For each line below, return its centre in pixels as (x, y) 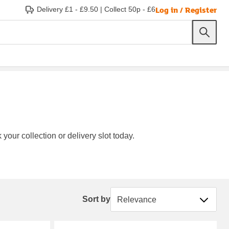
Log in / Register (186, 9)
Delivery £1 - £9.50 (67, 9)
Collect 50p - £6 (130, 9)
